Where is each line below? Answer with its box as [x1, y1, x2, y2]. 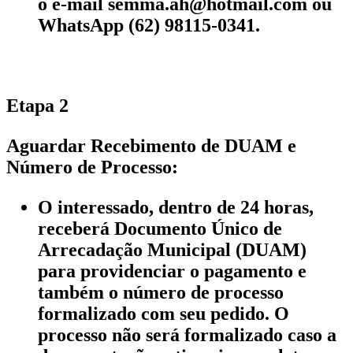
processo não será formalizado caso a [38, 324, 336, 345]
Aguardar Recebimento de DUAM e [6, 135, 296, 156]
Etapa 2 [6, 95, 69, 116]
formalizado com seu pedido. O [38, 303, 289, 324]
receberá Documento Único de [38, 217, 282, 239]
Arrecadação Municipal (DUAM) [38, 239, 307, 260]
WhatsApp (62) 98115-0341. [38, 14, 260, 35]
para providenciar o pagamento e [38, 260, 307, 281]
